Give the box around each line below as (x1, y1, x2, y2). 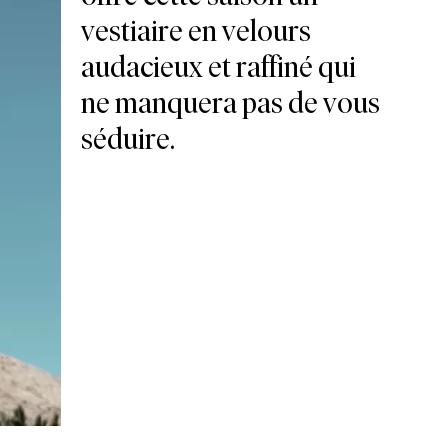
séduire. (80, 120, 175, 158)
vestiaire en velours (80, 12, 311, 50)
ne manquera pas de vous (80, 84, 380, 122)
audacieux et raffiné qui (80, 48, 356, 86)
